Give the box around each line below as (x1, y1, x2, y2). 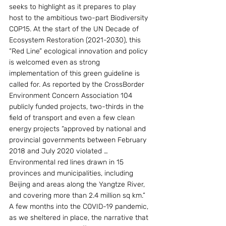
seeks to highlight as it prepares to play (9, 3, 138, 11)
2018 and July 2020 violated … (9, 147, 110, 155)
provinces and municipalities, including (9, 169, 135, 178)
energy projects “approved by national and (9, 125, 148, 133)
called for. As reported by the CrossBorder (9, 80, 146, 89)
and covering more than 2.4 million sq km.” (9, 191, 145, 200)
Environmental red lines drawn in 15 (9, 158, 126, 166)
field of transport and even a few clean (9, 114, 137, 122)
